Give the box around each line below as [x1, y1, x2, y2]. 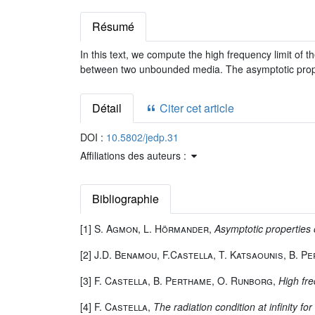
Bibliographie [92, 191, 159, 207]
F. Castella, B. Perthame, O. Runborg [94, 274, 273, 288]
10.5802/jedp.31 [106, 130, 179, 144]
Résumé [92, 18, 134, 34]
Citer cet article [157, 100, 234, 116]
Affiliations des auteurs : [80, 148, 189, 162]
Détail [92, 100, 122, 116]
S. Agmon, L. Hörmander [94, 221, 209, 236]
